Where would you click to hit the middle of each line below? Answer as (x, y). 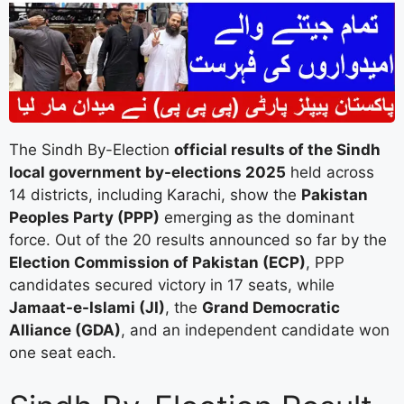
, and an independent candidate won (255, 330)
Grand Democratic (271, 308)
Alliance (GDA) (65, 330)
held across (330, 172)
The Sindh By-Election (92, 150)
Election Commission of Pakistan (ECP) (157, 262)
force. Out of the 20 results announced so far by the (198, 240)
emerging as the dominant (257, 217)
